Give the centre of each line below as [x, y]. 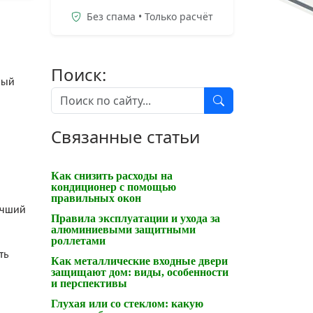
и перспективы [89, 283]
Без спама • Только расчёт [148, 16]
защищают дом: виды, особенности [140, 272]
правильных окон [96, 198]
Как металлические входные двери [139, 261]
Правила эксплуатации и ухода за [136, 218]
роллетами [78, 240]
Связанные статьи [125, 136]
